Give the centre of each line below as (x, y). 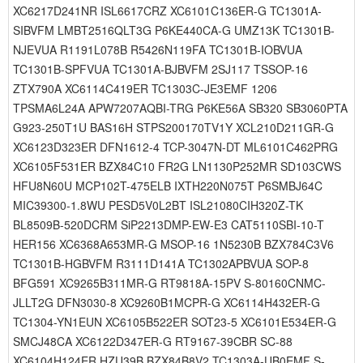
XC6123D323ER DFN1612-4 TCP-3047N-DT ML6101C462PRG (175, 147)
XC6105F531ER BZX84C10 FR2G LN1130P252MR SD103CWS (177, 166)
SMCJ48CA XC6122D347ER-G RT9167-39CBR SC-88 (153, 341)
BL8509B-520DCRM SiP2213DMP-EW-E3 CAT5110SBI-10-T (169, 224)
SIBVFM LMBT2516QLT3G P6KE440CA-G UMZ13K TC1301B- (174, 30)
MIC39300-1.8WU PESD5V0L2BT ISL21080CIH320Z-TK (158, 205)
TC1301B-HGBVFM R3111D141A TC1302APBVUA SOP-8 (161, 263)
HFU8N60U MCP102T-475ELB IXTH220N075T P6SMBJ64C (168, 186)
